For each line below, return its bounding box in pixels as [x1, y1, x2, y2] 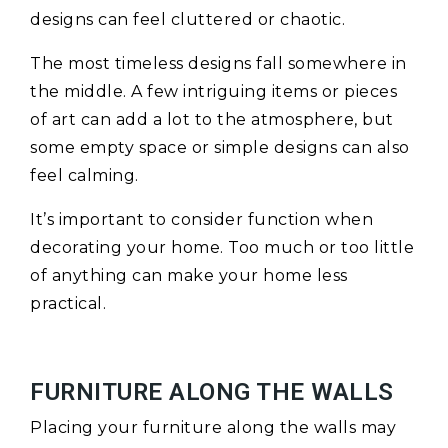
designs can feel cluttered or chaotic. [30, 10, 345, 30]
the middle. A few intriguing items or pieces [30, 82, 397, 102]
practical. [30, 294, 106, 314]
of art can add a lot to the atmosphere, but [30, 110, 394, 130]
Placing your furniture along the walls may [30, 418, 396, 438]
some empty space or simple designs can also [30, 138, 410, 158]
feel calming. [30, 166, 139, 186]
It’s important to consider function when [30, 210, 373, 230]
